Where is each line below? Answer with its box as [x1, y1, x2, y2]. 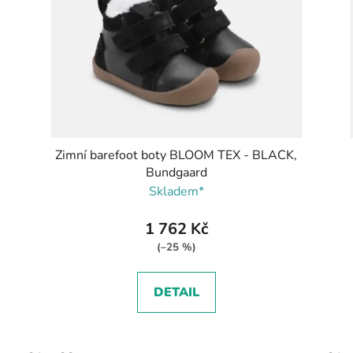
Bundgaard [145, 163, 207, 181]
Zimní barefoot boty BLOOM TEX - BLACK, [55, 146, 298, 164]
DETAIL [153, 283, 199, 301]
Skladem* [148, 182, 204, 200]
